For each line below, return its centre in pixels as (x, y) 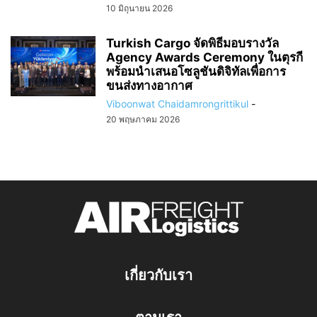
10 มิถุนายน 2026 (139, 8)
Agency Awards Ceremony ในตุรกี (204, 58)
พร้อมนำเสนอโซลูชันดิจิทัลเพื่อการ (196, 72)
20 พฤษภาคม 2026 (143, 120)
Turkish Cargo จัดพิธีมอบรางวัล (192, 44)
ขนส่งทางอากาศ (149, 86)
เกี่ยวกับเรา (158, 276)
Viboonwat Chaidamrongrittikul (177, 104)
